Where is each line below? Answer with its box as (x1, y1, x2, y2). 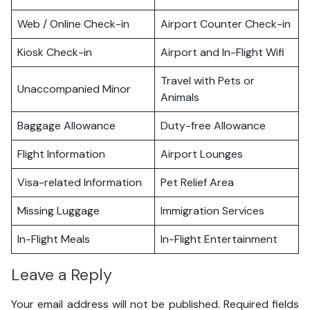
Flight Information (17, 147, 105, 161)
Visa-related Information (17, 175, 142, 190)
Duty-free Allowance (161, 118, 266, 133)
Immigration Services (161, 203, 264, 218)
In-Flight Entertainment (161, 232, 277, 246)
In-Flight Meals (17, 232, 90, 246)
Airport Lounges (161, 147, 243, 161)
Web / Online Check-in (17, 17, 129, 31)
